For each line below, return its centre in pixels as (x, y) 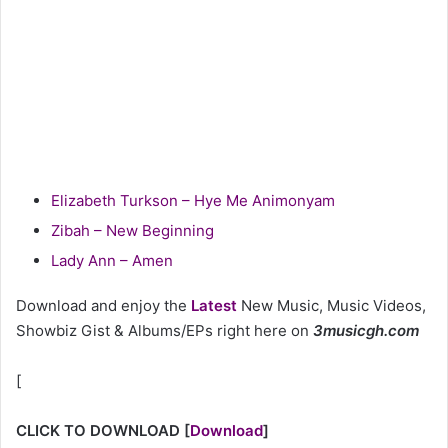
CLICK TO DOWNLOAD (98, 430)
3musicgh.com (366, 330)
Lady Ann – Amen (112, 260)
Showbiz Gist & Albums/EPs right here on (164, 330)
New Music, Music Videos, (331, 305)
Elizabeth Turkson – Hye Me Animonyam (193, 200)
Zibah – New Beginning (132, 230)
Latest (214, 305)
